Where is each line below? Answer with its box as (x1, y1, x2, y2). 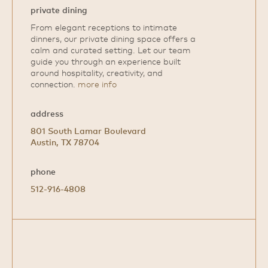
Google (12, 230, 40, 241)
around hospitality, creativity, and (31, 67, 163, 78)
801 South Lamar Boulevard (31, 125, 146, 136)
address (31, 108, 63, 119)
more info (78, 78, 117, 90)
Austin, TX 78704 (31, 136, 99, 148)
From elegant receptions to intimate (31, 22, 177, 33)
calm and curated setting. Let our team (31, 44, 191, 56)
